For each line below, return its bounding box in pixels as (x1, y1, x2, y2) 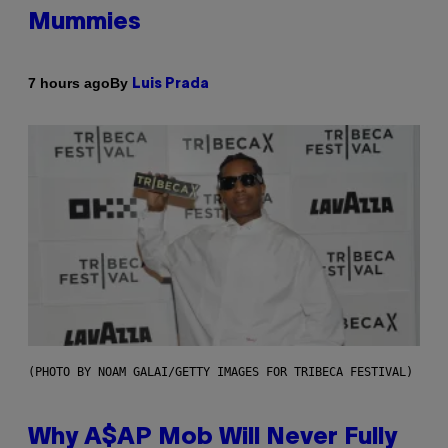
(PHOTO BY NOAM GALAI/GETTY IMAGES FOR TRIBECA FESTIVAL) (28, 364, 413, 379)
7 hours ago (28, 75, 110, 92)
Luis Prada (132, 77, 209, 91)
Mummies (28, 11, 141, 34)
